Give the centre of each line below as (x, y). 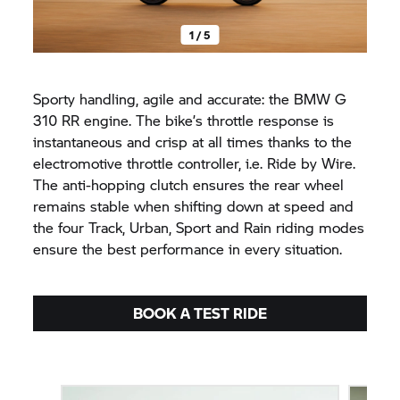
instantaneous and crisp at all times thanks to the (193, 141)
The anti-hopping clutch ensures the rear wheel (189, 184)
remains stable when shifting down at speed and (194, 205)
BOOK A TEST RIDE (200, 312)
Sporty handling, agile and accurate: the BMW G (190, 98)
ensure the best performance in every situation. (188, 248)
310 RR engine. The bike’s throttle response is (184, 120)
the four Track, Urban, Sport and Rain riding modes (199, 227)
